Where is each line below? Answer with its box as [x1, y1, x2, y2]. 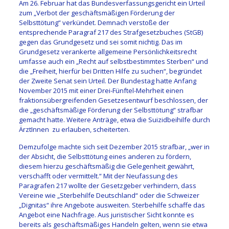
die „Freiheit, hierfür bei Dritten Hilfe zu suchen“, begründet [18, 66, 202, 76]
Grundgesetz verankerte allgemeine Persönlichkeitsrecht [18, 47, 197, 56]
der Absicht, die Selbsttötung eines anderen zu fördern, [18, 151, 191, 161]
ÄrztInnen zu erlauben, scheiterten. [18, 124, 130, 134]
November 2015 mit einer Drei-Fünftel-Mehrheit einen [18, 85, 184, 95]
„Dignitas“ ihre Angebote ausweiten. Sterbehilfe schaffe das [18, 200, 205, 210]
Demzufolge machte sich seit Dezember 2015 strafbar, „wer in [18, 142, 210, 151]
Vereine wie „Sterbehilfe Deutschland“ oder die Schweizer [18, 190, 199, 200]
